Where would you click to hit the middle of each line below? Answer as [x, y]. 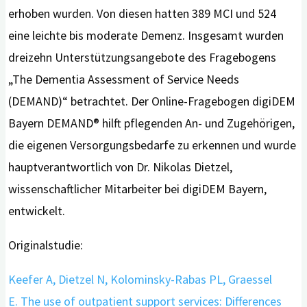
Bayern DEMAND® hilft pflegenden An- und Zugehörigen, [152, 123]
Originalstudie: [46, 245]
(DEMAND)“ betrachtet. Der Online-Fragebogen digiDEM [152, 101]
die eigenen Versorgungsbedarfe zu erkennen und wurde [152, 145]
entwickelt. [38, 211]
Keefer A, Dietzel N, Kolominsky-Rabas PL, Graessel [140, 280]
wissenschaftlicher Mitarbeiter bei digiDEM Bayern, [138, 189]
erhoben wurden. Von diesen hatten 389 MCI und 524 [143, 14]
